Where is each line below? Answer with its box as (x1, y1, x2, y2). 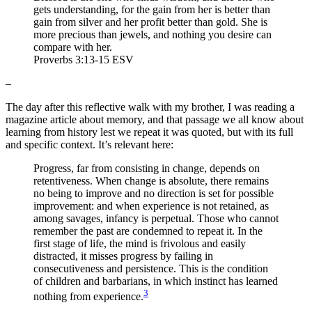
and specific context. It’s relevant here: (6, 138, 173, 150)
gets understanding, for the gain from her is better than (33, 3, 270, 15)
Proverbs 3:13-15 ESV (33, 53, 134, 65)
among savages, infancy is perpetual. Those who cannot (33, 212, 279, 224)
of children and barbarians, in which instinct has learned (33, 274, 278, 287)
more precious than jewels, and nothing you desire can (33, 28, 272, 40)
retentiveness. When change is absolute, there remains (33, 174, 269, 187)
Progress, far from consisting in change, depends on (33, 162, 260, 174)
